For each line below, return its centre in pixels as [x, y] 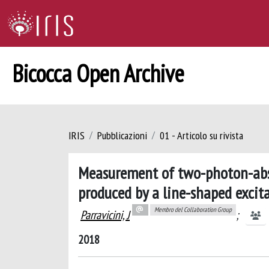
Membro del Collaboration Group [193, 210]
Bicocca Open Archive [98, 73]
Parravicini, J [105, 215]
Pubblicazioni [122, 135]
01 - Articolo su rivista [201, 135]
